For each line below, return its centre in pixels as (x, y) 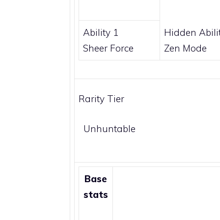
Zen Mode (185, 48)
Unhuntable (110, 128)
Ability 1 (101, 33)
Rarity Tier (101, 99)
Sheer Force (108, 48)
